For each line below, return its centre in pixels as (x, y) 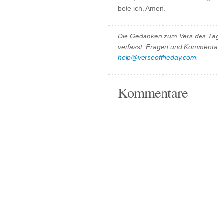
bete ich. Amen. (142, 8)
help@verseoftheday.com (157, 57)
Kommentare (153, 92)
